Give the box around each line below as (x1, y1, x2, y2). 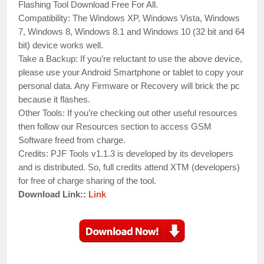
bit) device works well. (18, 40, 104, 50)
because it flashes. (18, 94, 91, 104)
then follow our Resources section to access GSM (18, 121, 212, 131)
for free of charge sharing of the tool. (18, 176, 157, 186)
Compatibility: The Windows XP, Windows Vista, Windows (18, 13, 240, 23)
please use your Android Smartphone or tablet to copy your (18, 67, 244, 77)
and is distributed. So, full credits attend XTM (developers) (18, 162, 240, 172)
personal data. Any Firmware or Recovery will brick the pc (18, 81, 240, 91)
